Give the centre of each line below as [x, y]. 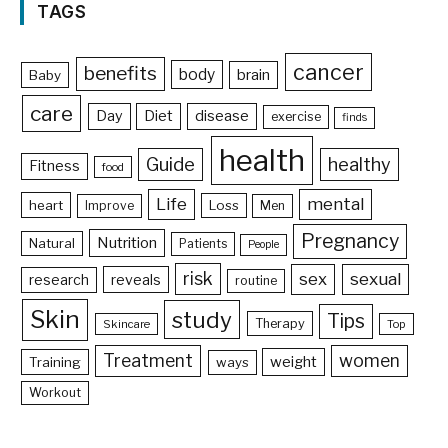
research [59, 280]
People [263, 244]
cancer [328, 72]
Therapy [279, 323]
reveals [136, 279]
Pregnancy [350, 241]
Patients [202, 243]
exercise [296, 116]
